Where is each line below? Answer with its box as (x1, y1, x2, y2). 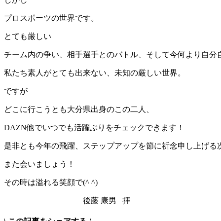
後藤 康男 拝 (4, 196, 130, 205)
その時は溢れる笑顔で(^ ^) (4, 178, 98, 186)
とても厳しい (4, 32, 51, 40)
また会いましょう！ (4, 159, 75, 168)
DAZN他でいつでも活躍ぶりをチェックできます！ (4, 123, 184, 132)
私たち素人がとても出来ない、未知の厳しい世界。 (4, 68, 185, 77)
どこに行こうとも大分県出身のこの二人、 (4, 105, 154, 113)
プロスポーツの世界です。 (4, 13, 99, 22)
